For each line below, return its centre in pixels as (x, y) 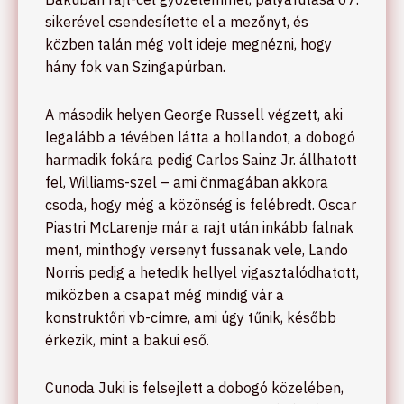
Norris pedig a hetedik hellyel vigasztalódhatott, (202, 272)
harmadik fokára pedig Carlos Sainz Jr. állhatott (201, 159)
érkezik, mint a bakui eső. (127, 340)
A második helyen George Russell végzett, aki (194, 114)
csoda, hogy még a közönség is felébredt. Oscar (201, 204)
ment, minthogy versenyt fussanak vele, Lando (197, 249)
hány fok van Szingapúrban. (135, 66)
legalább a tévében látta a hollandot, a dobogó (200, 137)
